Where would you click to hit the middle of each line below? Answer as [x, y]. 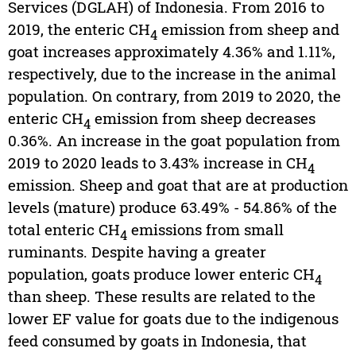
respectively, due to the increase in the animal [172, 74]
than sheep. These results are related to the [161, 296]
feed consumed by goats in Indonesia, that [157, 341]
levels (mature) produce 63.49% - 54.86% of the [172, 207]
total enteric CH [64, 230]
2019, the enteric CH [79, 29]
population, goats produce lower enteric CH [161, 274]
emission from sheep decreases [203, 118]
